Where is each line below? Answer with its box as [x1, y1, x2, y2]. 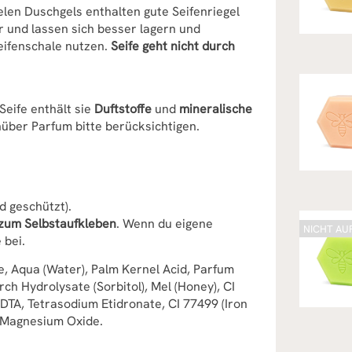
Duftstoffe [94, 101, 152, 117]
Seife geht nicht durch [111, 38, 235, 54]
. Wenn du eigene [116, 215, 213, 232]
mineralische [179, 101, 252, 117]
